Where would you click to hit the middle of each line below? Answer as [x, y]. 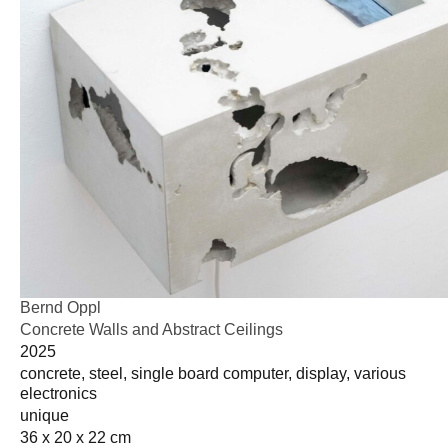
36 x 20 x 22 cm [75, 437]
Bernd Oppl [60, 307]
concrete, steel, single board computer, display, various [213, 373]
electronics [58, 393]
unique [44, 415]
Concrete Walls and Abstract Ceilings [151, 329]
